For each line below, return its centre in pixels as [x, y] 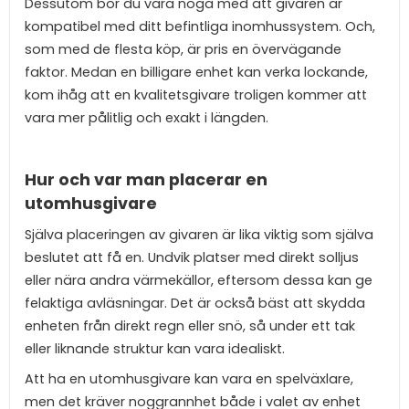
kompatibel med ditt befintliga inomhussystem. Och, [200, 27]
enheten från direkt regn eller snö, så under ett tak [190, 325]
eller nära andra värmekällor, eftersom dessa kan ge [199, 280]
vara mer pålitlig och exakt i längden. [147, 118]
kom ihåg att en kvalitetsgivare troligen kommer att [196, 95]
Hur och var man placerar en [146, 180]
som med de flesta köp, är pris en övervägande [183, 50]
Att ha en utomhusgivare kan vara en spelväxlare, [189, 379]
